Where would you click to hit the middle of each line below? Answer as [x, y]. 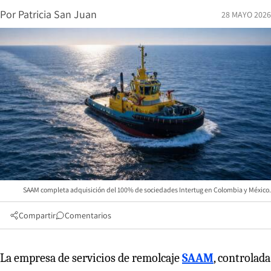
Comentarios [88, 215]
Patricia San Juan [57, 14]
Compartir [37, 215]
